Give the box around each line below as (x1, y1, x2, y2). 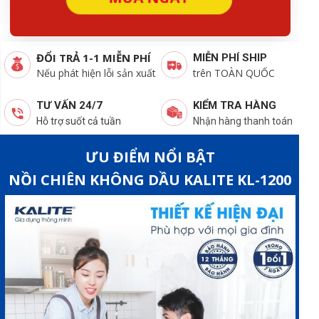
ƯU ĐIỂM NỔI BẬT (85, 147, 215, 167)
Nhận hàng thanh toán (192, 115, 293, 127)
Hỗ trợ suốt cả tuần (36, 115, 121, 127)
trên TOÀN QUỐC (192, 66, 275, 80)
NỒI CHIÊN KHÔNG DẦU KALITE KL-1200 (9, 170, 292, 190)
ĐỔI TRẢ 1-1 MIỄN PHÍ (36, 51, 151, 66)
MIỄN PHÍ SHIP (192, 51, 267, 65)
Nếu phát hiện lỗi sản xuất (36, 66, 156, 80)
